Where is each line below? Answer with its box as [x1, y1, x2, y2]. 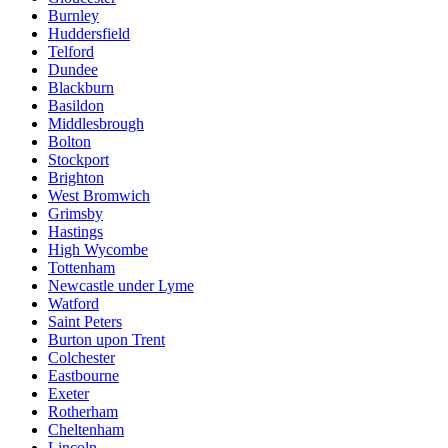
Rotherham [48, 403, 118, 421]
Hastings [48, 223, 103, 241]
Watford [48, 295, 99, 313]
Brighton [48, 169, 104, 187]
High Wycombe [48, 241, 148, 259]
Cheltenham [48, 421, 124, 439]
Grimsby [48, 205, 103, 223]
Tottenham [48, 259, 115, 277]
